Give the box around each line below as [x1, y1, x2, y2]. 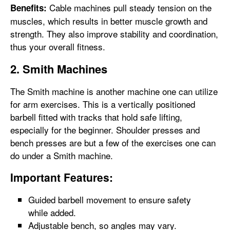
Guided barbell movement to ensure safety [28, 193, 191, 206]
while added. [28, 206, 76, 219]
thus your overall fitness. [10, 40, 105, 53]
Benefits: [10, 2, 47, 14]
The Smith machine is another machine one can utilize [10, 85, 218, 98]
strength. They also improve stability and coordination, [10, 27, 218, 40]
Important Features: [10, 169, 113, 185]
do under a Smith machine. [10, 149, 113, 162]
